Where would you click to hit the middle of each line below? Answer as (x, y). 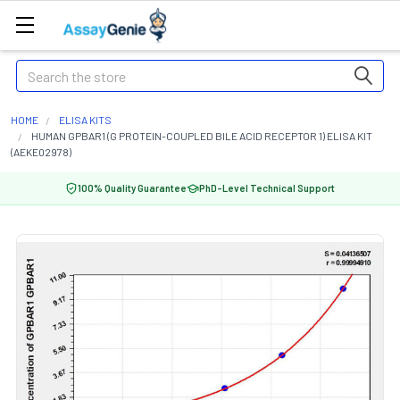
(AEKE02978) (41, 152)
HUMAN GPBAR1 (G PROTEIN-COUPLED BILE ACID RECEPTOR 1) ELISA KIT (202, 136)
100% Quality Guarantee (132, 188)
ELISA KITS (85, 120)
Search (37, 70)
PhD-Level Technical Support (267, 188)
